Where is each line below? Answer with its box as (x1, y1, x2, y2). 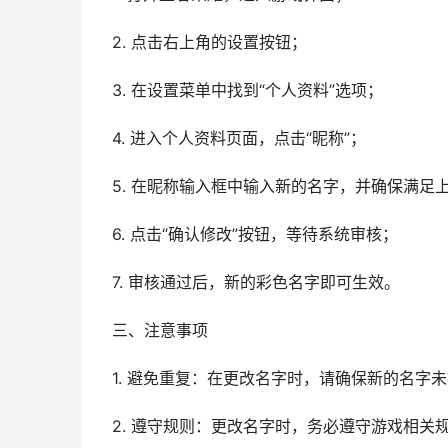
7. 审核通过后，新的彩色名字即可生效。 (112, 273, 400, 292)
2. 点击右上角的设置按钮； (112, 33, 307, 52)
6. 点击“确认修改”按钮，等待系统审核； (112, 225, 398, 244)
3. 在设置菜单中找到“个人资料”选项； (112, 81, 383, 100)
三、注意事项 (112, 321, 208, 340)
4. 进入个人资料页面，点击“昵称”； (112, 129, 366, 148)
